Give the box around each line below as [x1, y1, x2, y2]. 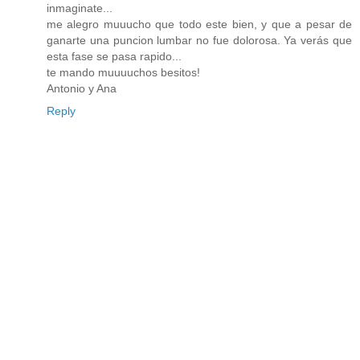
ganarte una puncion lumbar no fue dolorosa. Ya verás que [47, 34, 352, 47]
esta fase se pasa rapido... [47, 50, 182, 63]
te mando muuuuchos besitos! [47, 66, 200, 80]
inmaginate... [47, 2, 112, 15]
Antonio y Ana [47, 82, 117, 96]
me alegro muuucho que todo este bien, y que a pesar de [47, 18, 352, 31]
